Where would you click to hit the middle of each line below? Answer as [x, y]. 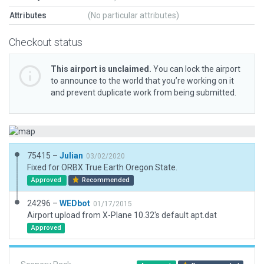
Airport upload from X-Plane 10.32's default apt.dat [122, 215]
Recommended [105, 180]
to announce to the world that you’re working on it [142, 81]
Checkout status [46, 42]
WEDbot [75, 203]
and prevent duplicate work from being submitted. [143, 93]
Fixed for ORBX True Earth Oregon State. [102, 167]
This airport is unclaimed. [101, 69]
